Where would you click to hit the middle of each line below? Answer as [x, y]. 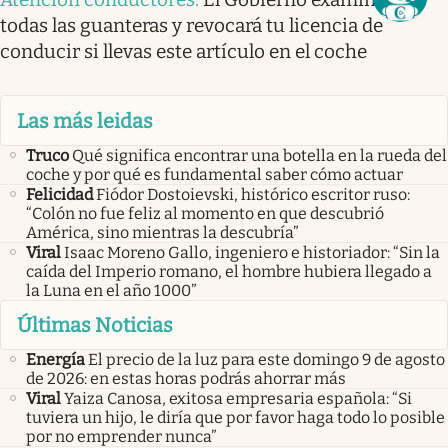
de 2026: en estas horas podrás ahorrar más [186, 379]
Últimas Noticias [95, 325]
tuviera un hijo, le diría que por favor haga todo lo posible [235, 418]
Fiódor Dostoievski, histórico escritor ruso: [253, 194]
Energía [55, 360]
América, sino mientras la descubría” [162, 232]
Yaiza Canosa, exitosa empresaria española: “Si [238, 399]
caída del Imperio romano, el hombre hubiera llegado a [229, 271]
